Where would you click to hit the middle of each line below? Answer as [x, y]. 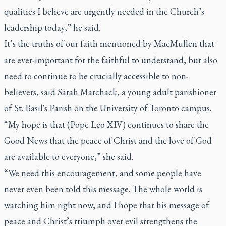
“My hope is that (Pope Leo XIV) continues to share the [106, 124]
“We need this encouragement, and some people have [103, 173]
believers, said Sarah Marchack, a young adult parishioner [110, 92]
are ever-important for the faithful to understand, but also [111, 60]
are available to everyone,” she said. [69, 156]
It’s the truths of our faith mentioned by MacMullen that [109, 43]
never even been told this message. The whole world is [103, 189]
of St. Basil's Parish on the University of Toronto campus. [108, 108]
